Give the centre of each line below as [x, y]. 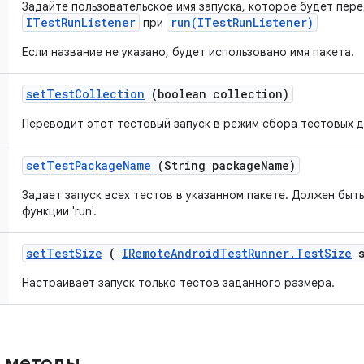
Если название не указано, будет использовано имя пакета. [188, 52]
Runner [269, 253]
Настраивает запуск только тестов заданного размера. [178, 283]
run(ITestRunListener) [242, 22]
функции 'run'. [59, 211]
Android [195, 253]
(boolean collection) [217, 94]
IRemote [146, 253]
